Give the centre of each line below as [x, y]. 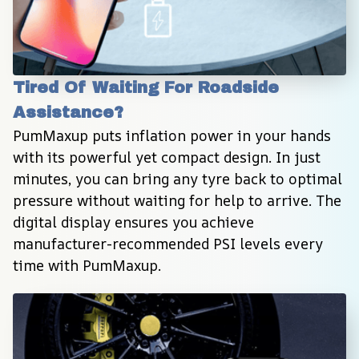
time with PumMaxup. [87, 265]
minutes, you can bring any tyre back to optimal [177, 178]
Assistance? [68, 112]
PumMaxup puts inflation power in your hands [172, 135]
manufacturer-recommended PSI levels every [168, 243]
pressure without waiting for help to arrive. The [177, 200]
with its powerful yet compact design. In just [167, 157]
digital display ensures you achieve [133, 222]
